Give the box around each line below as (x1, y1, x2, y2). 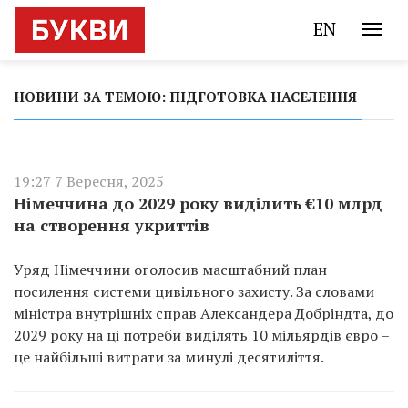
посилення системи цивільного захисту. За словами (14, 281, 374, 301)
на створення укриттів (14, 214, 209, 236)
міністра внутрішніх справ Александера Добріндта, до (14, 303, 393, 323)
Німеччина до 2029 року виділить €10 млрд (14, 192, 382, 214)
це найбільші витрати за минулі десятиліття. (14, 347, 324, 367)
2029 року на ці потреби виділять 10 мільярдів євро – (14, 325, 389, 345)
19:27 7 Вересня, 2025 (14, 171, 164, 191)
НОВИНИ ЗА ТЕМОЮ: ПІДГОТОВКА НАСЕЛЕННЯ (14, 87, 357, 106)
